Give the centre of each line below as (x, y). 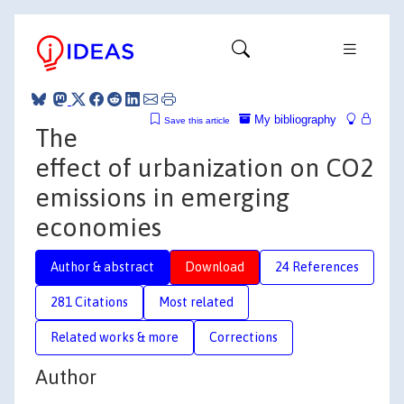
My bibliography (294, 119)
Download (215, 266)
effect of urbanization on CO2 (204, 167)
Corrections (243, 337)
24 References (317, 266)
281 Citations (89, 302)
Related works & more (115, 337)
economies (98, 227)
